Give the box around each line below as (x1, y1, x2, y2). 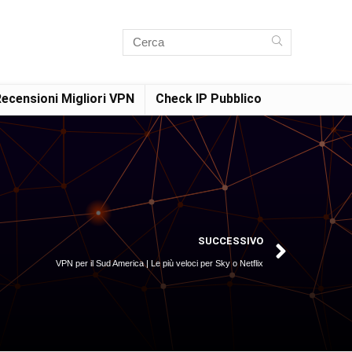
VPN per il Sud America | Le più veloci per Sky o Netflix (56, 258, 263, 269)
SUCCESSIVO (198, 235, 263, 247)
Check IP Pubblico (156, 90, 262, 106)
